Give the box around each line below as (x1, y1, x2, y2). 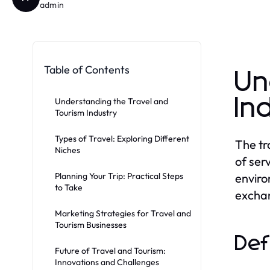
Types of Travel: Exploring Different (55, 133, 189, 144)
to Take (55, 181, 83, 193)
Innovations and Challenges (55, 256, 159, 268)
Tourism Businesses (55, 219, 127, 230)
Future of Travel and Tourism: (55, 245, 166, 256)
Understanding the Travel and (55, 95, 168, 107)
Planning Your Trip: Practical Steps (55, 170, 183, 181)
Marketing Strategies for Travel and (55, 207, 191, 219)
